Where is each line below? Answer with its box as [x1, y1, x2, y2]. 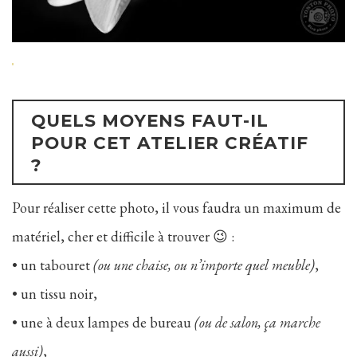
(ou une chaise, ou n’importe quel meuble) [93, 255, 315, 274]
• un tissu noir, [12, 284, 97, 303]
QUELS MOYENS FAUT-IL [30, 110, 269, 131]
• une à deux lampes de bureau [12, 312, 194, 331]
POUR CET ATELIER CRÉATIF [30, 132, 308, 154]
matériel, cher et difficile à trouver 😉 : [12, 226, 234, 245]
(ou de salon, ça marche [194, 312, 320, 331]
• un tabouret [12, 255, 93, 274]
